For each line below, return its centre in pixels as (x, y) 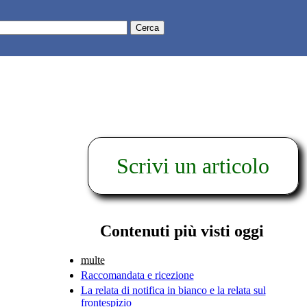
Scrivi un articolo (193, 166)
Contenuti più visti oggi (182, 231)
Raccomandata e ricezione (137, 275)
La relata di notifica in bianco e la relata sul (173, 290)
